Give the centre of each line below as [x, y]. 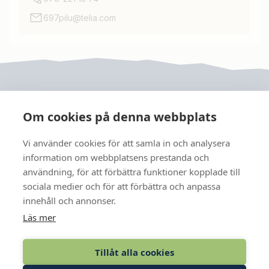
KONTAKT [28, 229]
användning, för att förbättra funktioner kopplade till [131, 172]
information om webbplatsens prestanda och [116, 157]
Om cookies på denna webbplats [120, 117]
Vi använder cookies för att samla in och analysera [126, 143]
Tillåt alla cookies [134, 252]
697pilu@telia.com [80, 18]
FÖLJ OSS [29, 193]
